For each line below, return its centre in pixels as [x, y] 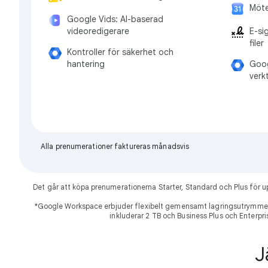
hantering [86, 64]
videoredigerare [98, 31]
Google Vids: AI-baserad [115, 19]
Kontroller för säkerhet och [120, 52]
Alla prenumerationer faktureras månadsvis [115, 146]
